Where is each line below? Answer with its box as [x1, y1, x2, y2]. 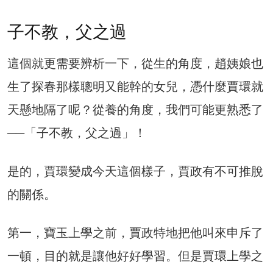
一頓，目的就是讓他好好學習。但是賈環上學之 [7, 249, 263, 264]
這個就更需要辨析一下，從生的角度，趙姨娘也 [7, 56, 263, 71]
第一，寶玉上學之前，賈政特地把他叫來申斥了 [7, 225, 263, 241]
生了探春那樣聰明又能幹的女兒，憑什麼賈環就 [7, 79, 263, 94]
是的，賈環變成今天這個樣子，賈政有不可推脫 [7, 164, 263, 179]
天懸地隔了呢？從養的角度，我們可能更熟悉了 [7, 102, 263, 118]
